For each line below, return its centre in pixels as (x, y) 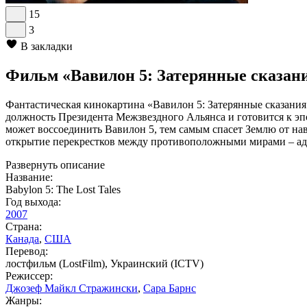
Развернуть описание (55, 164)
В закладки (47, 46)
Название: (29, 177)
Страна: (24, 226)
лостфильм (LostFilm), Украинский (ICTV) (105, 263)
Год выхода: (33, 201)
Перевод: (27, 251)
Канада (22, 238)
